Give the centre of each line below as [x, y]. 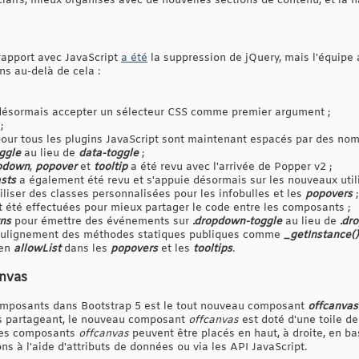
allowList [37, 248]
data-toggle [109, 153]
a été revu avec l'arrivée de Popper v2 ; [230, 167]
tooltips [213, 248]
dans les [86, 248]
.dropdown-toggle [237, 221]
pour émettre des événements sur [102, 221]
